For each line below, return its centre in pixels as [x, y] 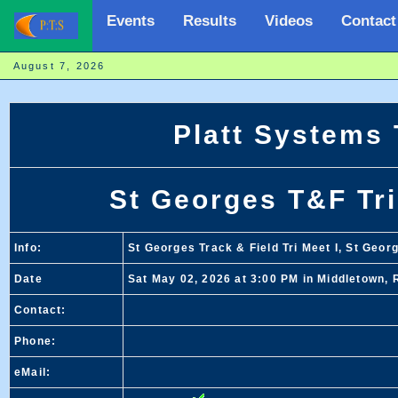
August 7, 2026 [75, 66]
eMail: [33, 372]
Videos [289, 21]
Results [210, 21]
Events [131, 21]
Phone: [36, 341]
